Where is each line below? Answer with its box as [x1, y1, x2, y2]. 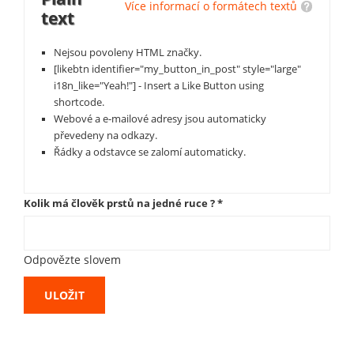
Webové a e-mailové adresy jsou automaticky [54, 112, 266, 126]
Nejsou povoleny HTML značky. [54, 46, 201, 60]
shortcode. [54, 96, 104, 110]
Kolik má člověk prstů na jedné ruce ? [24, 196, 217, 211]
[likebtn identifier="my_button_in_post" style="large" [54, 62, 301, 77]
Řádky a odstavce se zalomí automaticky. [54, 145, 246, 160]
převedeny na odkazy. [54, 129, 157, 143]
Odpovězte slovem [24, 252, 121, 268]
